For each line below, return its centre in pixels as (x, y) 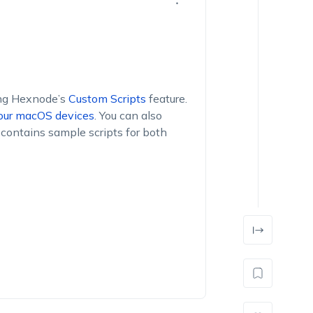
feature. (166, 99)
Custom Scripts (107, 99)
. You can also (128, 115)
